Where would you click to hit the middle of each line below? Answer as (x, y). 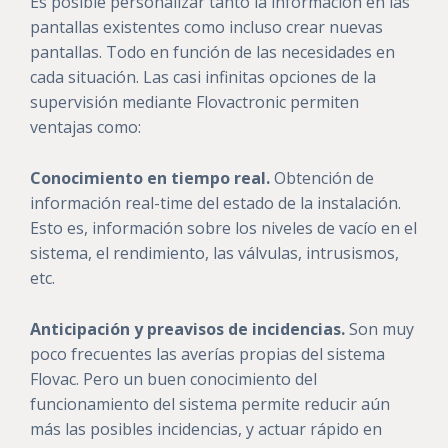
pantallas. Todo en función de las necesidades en (212, 52)
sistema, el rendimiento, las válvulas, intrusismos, (214, 253)
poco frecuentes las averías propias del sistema (207, 354)
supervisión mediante (113, 102)
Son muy (379, 329)
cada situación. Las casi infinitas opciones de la (203, 77)
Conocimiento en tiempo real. (150, 178)
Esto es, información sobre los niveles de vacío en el (223, 228)
